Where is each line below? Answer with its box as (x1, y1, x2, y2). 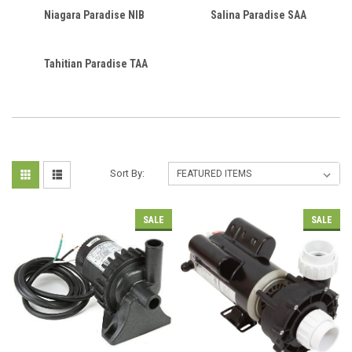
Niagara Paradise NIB (43, 8, 145, 21)
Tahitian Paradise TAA (44, 57, 148, 70)
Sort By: (110, 167, 145, 179)
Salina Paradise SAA (210, 8, 306, 21)
